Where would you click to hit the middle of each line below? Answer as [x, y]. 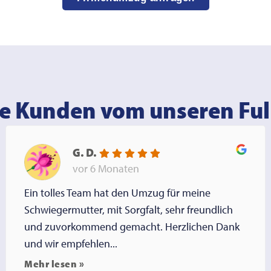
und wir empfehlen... [71, 244]
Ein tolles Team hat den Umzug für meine [118, 193]
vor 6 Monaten [106, 168]
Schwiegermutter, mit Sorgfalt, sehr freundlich [129, 210]
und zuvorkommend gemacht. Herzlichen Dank [132, 227]
